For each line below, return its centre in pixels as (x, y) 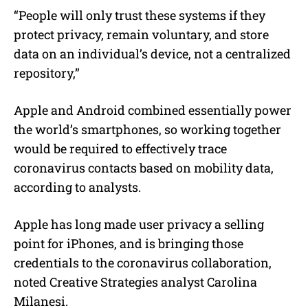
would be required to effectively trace (120, 149)
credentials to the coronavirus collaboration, (143, 263)
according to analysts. (77, 187)
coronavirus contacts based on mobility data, (144, 168)
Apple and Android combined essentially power (153, 110)
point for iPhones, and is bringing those (129, 244)
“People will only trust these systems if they (140, 15)
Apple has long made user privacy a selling (139, 224)
